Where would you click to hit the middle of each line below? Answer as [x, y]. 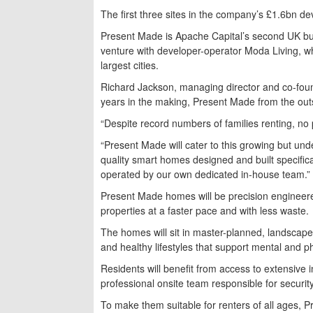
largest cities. [130, 65]
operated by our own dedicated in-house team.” [206, 174]
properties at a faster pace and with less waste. [205, 210]
